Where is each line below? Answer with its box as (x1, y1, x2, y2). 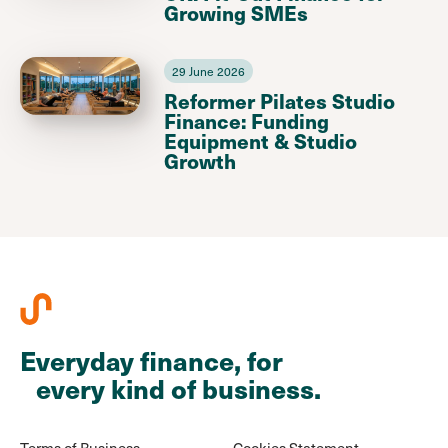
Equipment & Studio (164, 125, 357, 155)
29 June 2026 (172, 61, 245, 80)
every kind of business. (20, 369, 321, 407)
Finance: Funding (164, 105, 329, 135)
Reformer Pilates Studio (164, 85, 395, 115)
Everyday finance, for (20, 341, 283, 379)
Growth (164, 145, 236, 175)
